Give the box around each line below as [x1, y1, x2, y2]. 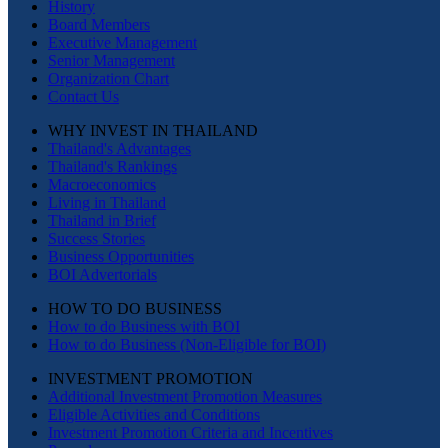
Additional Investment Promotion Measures [48, 388, 322, 406]
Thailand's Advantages [48, 140, 191, 158]
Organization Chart [48, 70, 169, 88]
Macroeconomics [48, 176, 156, 194]
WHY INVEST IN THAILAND [48, 122, 258, 140]
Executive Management [48, 34, 197, 52]
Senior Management [48, 52, 175, 70]
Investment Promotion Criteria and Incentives [48, 424, 333, 442]
